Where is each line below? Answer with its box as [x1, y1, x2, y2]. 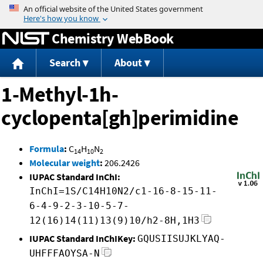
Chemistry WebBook [52, 29, 174, 48]
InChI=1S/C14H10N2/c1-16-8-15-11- [29, 186, 217, 197]
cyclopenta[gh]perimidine [1, 104, 238, 131]
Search [49, 56, 80, 70]
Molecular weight [29, 157, 100, 169]
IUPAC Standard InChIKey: [29, 232, 136, 245]
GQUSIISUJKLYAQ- [137, 233, 225, 245]
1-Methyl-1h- [1, 81, 118, 108]
